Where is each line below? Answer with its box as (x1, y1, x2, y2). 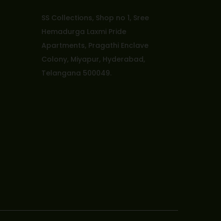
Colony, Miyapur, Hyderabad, (41, 54, 145, 64)
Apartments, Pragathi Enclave (41, 40, 148, 50)
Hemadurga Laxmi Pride (41, 26, 126, 37)
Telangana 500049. (41, 68, 111, 78)
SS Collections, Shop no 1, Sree (41, 12, 149, 23)
